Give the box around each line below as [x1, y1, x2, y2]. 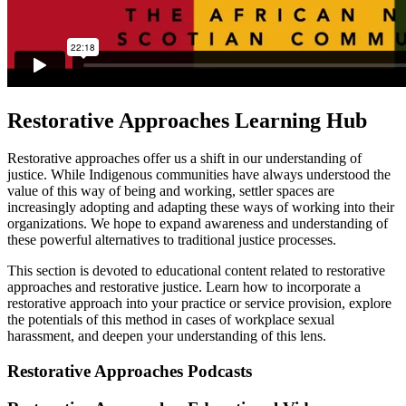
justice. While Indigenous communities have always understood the [7, 167, 391, 183]
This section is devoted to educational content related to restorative [7, 263, 385, 279]
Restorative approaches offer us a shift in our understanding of [7, 150, 362, 167]
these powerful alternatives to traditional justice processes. [7, 232, 336, 248]
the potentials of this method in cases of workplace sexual [7, 312, 334, 328]
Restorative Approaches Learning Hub [7, 108, 367, 132]
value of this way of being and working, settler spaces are [7, 183, 334, 199]
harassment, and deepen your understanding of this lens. [7, 328, 326, 344]
